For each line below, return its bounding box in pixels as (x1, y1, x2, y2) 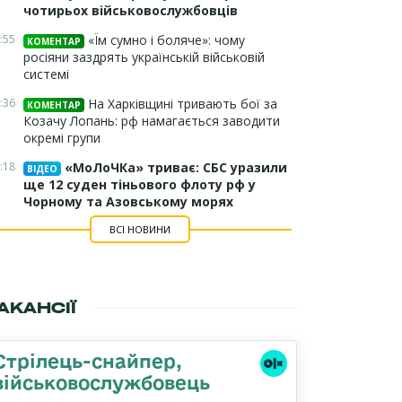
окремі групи (23, 129, 100, 146)
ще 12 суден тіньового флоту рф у (23, 176, 256, 193)
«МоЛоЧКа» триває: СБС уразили (61, 159, 287, 176)
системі (23, 66, 69, 83)
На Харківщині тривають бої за (84, 95, 277, 112)
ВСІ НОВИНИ (109, 223, 170, 236)
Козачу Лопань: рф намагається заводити (23, 112, 280, 129)
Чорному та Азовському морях (23, 193, 233, 210)
